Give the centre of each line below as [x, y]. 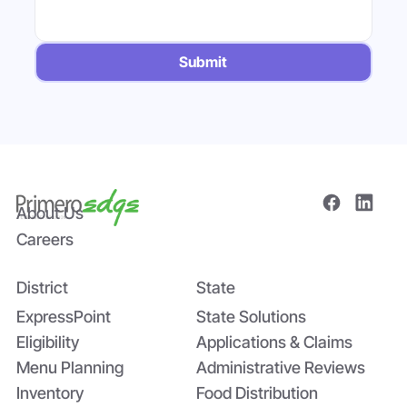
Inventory [50, 392]
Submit [203, 62]
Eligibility [48, 342]
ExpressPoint [64, 316]
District [42, 287]
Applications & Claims [274, 342]
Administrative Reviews [280, 367]
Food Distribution [257, 392]
